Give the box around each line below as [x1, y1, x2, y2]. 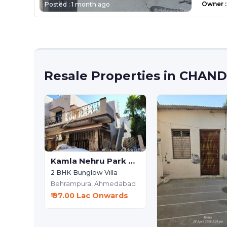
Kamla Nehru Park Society [128, 156, 135, 166]
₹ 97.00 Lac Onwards [51, 191, 129, 200]
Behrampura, [51, 179, 95, 187]
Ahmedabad [94, 179, 136, 187]
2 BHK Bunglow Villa [51, 168, 118, 176]
